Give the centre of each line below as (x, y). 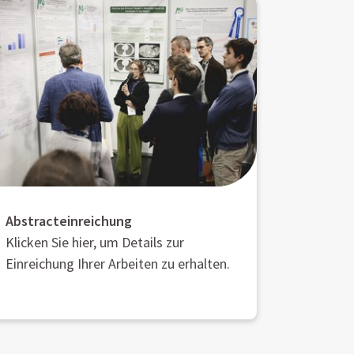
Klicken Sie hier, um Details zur (95, 243)
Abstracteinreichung (69, 221)
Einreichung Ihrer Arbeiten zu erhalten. (118, 264)
